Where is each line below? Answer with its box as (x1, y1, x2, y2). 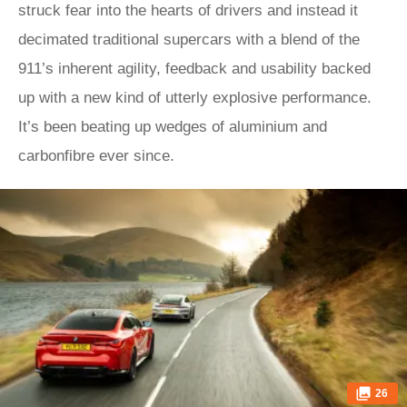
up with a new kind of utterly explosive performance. (18, 89, 372, 106)
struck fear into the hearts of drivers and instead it (18, 2, 358, 19)
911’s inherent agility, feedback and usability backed (18, 60, 371, 77)
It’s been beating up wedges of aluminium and (18, 118, 327, 135)
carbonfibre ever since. (18, 147, 174, 164)
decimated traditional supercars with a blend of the (18, 31, 360, 48)
